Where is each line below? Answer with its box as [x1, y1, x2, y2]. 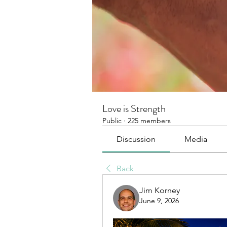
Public [102, 116, 122, 125]
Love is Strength [102, 101, 166, 116]
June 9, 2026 [139, 196, 179, 205]
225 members [128, 116, 171, 125]
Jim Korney [139, 185, 180, 195]
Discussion [117, 134, 156, 144]
